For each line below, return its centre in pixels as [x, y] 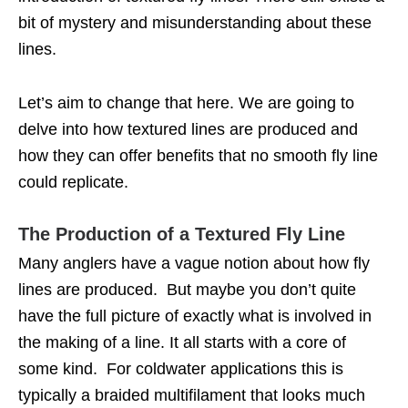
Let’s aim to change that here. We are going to [186, 102]
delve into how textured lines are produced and [188, 129]
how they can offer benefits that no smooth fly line [198, 155]
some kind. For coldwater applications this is [181, 368]
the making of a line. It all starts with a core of [182, 342]
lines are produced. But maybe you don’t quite [187, 289]
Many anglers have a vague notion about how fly [194, 263]
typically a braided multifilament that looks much [192, 395]
